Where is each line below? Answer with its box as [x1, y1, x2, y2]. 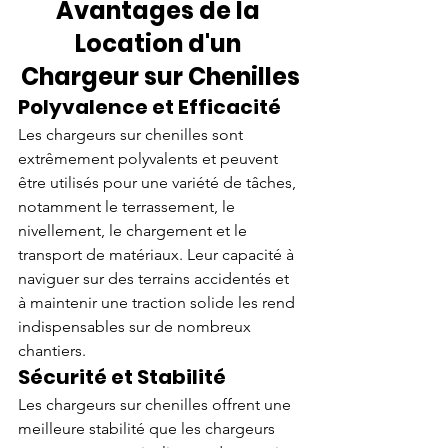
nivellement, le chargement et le [18, 220, 251, 240]
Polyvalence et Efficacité [18, 92, 281, 121]
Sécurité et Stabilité [18, 362, 226, 391]
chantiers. [18, 340, 86, 360]
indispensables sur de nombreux [18, 316, 255, 336]
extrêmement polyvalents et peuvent [18, 148, 282, 168]
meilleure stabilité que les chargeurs [18, 418, 279, 438]
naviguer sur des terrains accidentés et [18, 268, 293, 288]
